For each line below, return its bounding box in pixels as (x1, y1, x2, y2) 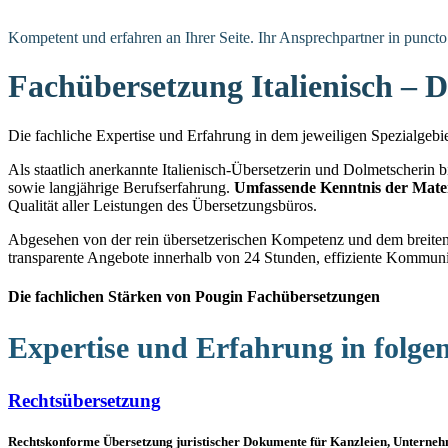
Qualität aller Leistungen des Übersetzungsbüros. (8, 196, 317, 214)
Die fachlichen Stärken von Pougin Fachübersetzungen (8, 288, 380, 306)
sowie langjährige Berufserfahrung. (8, 178, 234, 196)
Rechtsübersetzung (8, 389, 161, 411)
